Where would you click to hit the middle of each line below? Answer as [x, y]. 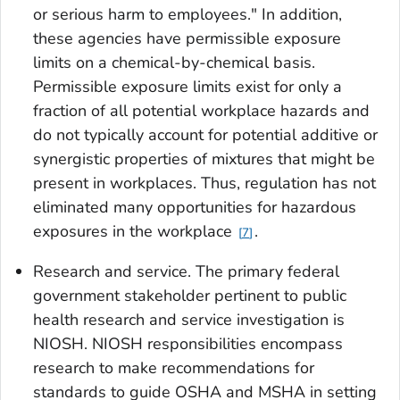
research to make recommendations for [174, 368]
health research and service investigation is [189, 320]
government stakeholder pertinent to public [190, 296]
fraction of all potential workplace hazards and [201, 111]
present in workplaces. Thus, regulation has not [204, 183]
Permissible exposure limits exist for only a [187, 87]
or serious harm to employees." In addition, [187, 15]
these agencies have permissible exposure [187, 39]
